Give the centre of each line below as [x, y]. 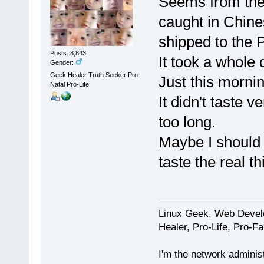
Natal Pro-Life [69, 85]
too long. [187, 122]
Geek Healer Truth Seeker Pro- [95, 75]
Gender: [62, 63]
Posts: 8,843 [68, 53]
